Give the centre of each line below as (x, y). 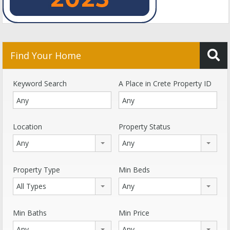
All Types (31, 186)
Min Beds (134, 170)
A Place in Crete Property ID (165, 84)
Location (27, 127)
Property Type (36, 170)
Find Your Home (46, 56)
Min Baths (30, 213)
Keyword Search (40, 84)
